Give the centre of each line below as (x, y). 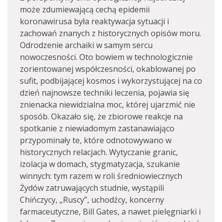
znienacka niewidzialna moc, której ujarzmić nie (108, 105)
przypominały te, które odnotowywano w (96, 140)
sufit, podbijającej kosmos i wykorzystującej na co (111, 81)
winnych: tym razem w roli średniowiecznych (101, 176)
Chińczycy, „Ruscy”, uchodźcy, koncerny (92, 200)
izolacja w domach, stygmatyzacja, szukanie (100, 164)
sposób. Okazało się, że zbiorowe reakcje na (101, 116)
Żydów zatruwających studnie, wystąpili (92, 188)
